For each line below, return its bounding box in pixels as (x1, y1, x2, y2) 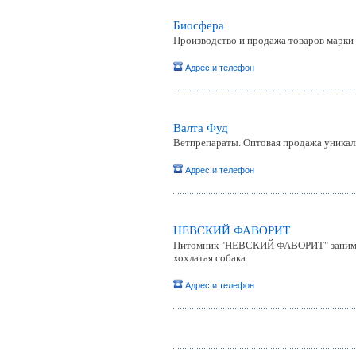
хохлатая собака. (173, 252, 248, 264)
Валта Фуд (173, 122, 228, 134)
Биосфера (173, 19, 224, 32)
